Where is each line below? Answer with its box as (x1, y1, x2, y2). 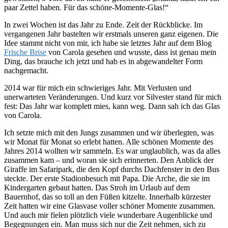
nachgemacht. (4, 66, 48, 75)
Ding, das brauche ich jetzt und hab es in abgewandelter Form (4, 57, 203, 66)
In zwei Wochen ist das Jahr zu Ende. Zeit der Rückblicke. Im (4, 20, 203, 30)
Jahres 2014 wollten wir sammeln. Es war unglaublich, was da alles (4, 147, 220, 156)
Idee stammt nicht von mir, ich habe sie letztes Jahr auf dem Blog (4, 39, 212, 48)
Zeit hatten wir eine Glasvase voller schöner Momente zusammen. (4, 202, 215, 211)
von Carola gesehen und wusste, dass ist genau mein (46, 48, 216, 57)
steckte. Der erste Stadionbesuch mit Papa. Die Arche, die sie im (4, 174, 210, 183)
